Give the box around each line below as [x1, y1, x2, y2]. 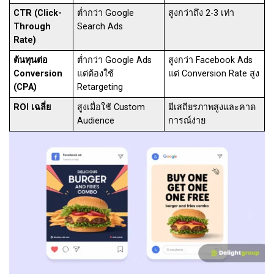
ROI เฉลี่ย [13, 102, 51, 113]
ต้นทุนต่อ [13, 55, 48, 66]
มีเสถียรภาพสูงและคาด [168, 102, 256, 113]
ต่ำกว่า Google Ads [77, 55, 152, 66]
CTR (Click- [13, 8, 62, 19]
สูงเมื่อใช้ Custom [77, 102, 146, 113]
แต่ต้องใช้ [77, 68, 114, 80]
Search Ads [77, 21, 124, 32]
